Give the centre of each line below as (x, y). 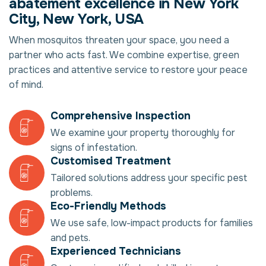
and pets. (70, 238)
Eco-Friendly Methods (108, 206)
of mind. (26, 85)
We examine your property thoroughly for (143, 133)
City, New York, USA (76, 19)
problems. (72, 193)
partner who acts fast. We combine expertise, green (124, 55)
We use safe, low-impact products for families (152, 223)
